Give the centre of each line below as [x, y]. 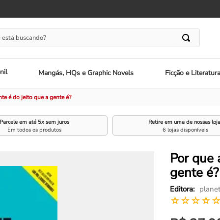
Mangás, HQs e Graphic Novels [86, 73]
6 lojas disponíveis [186, 130]
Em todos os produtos [35, 130]
